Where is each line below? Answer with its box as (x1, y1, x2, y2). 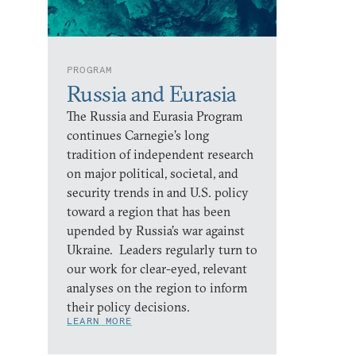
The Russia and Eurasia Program (67, 107, 243, 124)
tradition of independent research (67, 145, 253, 162)
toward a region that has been (67, 203, 230, 219)
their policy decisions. (67, 298, 190, 315)
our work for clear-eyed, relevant (67, 260, 247, 277)
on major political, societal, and (67, 164, 238, 181)
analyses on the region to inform (67, 279, 248, 296)
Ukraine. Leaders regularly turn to (67, 241, 257, 257)
